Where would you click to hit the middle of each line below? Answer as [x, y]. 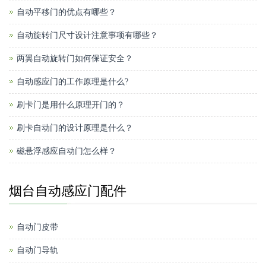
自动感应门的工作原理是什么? [72, 82]
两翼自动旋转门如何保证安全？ [75, 59]
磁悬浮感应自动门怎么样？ [66, 151]
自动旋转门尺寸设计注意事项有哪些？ [87, 36]
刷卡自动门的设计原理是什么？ [75, 128]
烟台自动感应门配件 [68, 191]
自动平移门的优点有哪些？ [66, 12]
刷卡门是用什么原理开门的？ [71, 105]
